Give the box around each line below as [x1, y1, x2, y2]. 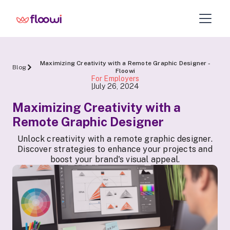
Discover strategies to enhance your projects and [17, 144, 213, 154]
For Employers [90, 74, 140, 83]
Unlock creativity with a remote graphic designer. [17, 134, 213, 144]
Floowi [115, 67, 136, 74]
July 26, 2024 [92, 82, 139, 90]
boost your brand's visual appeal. [50, 155, 180, 164]
